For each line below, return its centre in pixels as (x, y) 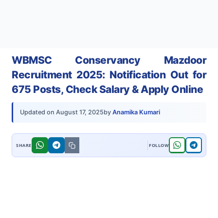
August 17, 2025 (80, 112)
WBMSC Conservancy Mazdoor (109, 60)
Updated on (38, 112)
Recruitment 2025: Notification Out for (109, 75)
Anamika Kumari (136, 112)
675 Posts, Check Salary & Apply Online (107, 89)
